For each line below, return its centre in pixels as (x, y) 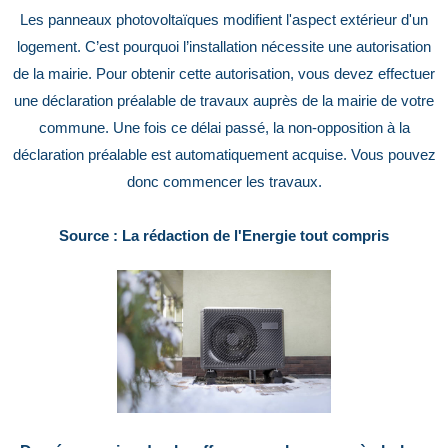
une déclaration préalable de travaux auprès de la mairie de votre (224, 101)
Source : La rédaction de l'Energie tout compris (224, 236)
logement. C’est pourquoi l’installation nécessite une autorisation (224, 47)
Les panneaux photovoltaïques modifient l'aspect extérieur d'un (224, 20)
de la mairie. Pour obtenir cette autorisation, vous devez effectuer (224, 74)
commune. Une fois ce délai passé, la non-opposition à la (224, 128)
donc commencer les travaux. (224, 182)
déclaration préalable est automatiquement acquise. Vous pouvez (224, 155)
